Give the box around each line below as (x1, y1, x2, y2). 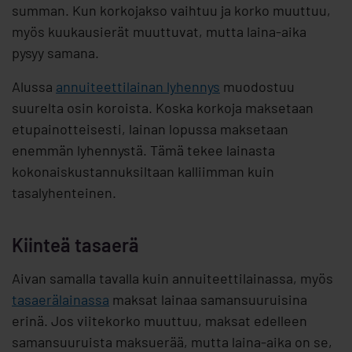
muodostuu (220, 78, 295, 96)
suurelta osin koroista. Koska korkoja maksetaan (12, 99, 313, 117)
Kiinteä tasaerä (12, 233, 139, 257)
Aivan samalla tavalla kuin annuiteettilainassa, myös (12, 269, 333, 288)
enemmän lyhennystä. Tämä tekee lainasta (12, 141, 275, 159)
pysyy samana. (12, 44, 99, 62)
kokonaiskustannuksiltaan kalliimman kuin (12, 163, 274, 181)
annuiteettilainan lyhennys (56, 78, 220, 96)
